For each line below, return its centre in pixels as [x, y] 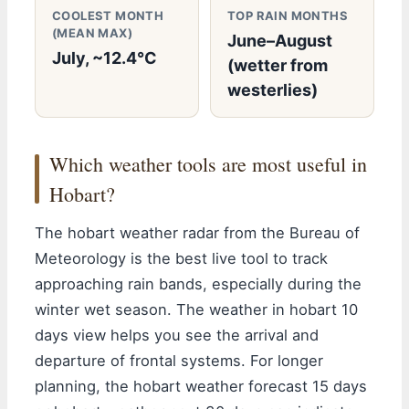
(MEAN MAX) [93, 32]
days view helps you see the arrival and [177, 335]
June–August [280, 40]
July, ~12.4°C [105, 58]
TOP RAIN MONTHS [288, 15]
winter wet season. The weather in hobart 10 [196, 309]
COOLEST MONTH [108, 15]
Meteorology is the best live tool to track [181, 258]
